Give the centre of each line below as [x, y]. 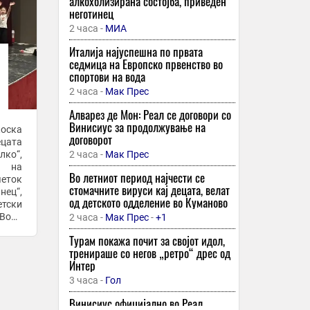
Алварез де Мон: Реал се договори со [150, 115]
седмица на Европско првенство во [146, 64]
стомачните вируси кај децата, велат [149, 190]
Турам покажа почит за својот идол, [147, 241]
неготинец [91, 14]
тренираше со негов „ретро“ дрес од [149, 253]
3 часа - [87, 281]
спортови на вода [107, 77]
